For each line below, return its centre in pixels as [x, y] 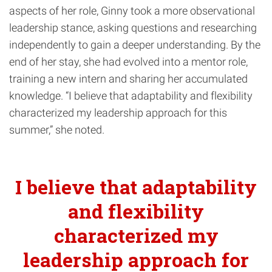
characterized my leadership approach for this [118, 113]
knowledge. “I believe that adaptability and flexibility [131, 96]
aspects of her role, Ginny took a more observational [132, 11]
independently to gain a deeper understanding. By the [135, 45]
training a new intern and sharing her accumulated [128, 79]
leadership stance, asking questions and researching [133, 28]
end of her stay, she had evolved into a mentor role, [128, 62]
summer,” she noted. [57, 130]
